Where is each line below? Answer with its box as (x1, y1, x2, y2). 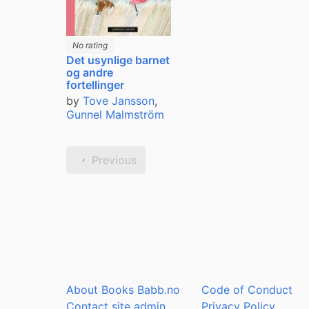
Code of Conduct (201, 283, 292, 297)
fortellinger (66, 77, 124, 92)
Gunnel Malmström (66, 107, 164, 121)
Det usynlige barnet (66, 52, 170, 67)
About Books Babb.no (66, 283, 180, 297)
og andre (66, 65, 113, 79)
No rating (72, 39, 108, 50)
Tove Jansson (83, 93, 154, 108)
